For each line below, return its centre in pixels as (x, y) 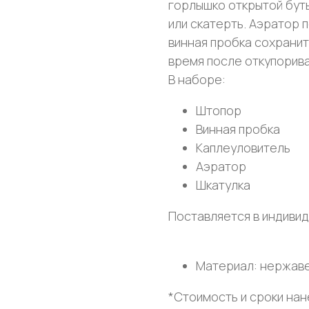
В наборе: (197, 79)
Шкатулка (223, 185)
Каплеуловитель (243, 148)
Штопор (219, 110)
